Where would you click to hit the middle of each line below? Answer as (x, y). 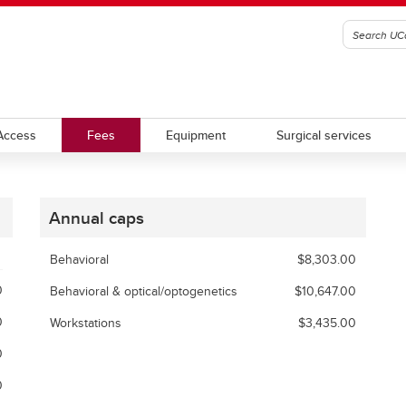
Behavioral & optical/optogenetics (144, 290)
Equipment (195, 135)
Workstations (86, 322)
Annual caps (97, 217)
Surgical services (324, 135)
